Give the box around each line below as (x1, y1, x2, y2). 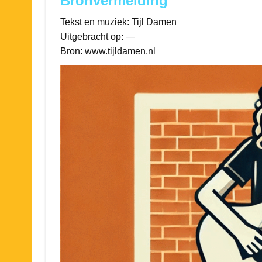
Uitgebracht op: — (60, 32, 135, 42)
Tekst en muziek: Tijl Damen (60, 17, 177, 27)
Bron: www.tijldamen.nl (60, 46, 156, 57)
